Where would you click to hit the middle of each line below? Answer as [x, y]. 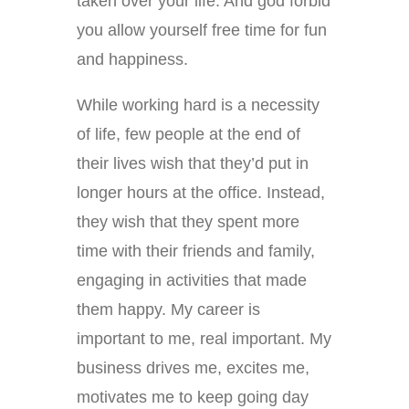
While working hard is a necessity [198, 105]
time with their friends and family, [196, 252]
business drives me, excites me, [193, 368]
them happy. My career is [168, 310]
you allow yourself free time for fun [202, 31]
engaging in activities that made [192, 281]
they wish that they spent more [188, 222]
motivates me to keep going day [193, 398]
